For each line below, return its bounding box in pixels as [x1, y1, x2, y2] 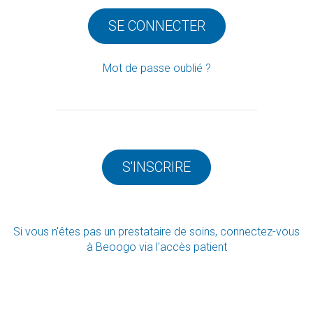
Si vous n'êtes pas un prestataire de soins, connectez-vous [13, 225, 300, 238]
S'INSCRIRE [122, 159, 191, 175]
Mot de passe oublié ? [102, 61, 211, 75]
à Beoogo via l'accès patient [86, 240, 227, 254]
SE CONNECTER [108, 17, 205, 34]
